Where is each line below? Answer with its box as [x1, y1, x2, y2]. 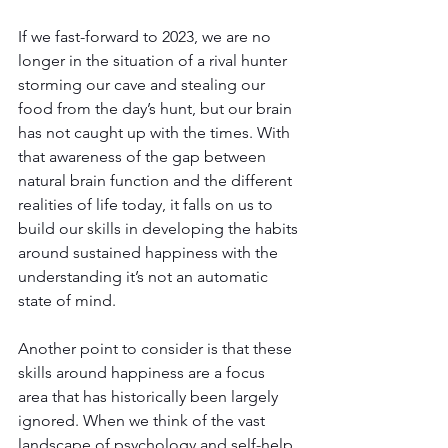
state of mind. [18, 290, 116, 310]
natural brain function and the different [18, 170, 296, 190]
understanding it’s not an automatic [18, 266, 272, 286]
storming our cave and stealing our [18, 74, 269, 94]
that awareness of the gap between [18, 146, 270, 166]
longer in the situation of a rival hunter [18, 50, 291, 70]
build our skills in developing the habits [18, 218, 302, 238]
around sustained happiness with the [18, 242, 282, 262]
